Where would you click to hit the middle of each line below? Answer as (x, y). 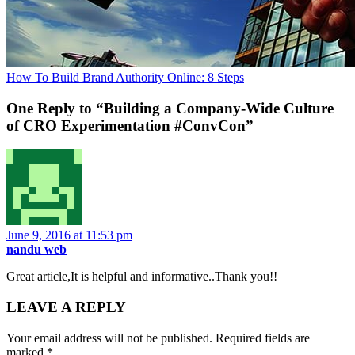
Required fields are (263, 338)
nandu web (36, 250)
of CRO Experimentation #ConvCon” (130, 125)
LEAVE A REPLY (66, 307)
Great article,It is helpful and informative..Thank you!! (142, 277)
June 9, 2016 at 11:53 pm (69, 235)
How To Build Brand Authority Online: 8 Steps (125, 77)
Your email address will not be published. (109, 338)
